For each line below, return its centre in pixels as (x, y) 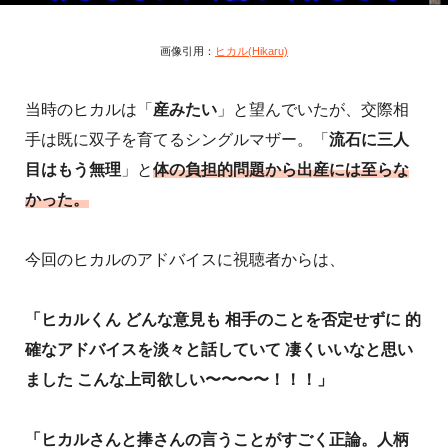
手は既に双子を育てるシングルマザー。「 (177, 139)
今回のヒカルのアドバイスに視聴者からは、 (185, 259)
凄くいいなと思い (349, 349)
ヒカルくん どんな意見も (131, 319)
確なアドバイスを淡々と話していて (153, 349)
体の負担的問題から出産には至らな (281, 169)
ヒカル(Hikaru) (251, 50)
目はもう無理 (73, 169)
